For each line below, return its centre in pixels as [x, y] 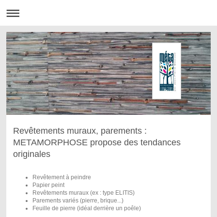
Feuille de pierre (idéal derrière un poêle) [86, 208]
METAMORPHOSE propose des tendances [97, 142]
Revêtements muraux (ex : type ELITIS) [83, 193]
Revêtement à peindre [62, 177]
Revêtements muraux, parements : [80, 131]
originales [31, 154]
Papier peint [48, 185]
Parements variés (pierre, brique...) [78, 200]
